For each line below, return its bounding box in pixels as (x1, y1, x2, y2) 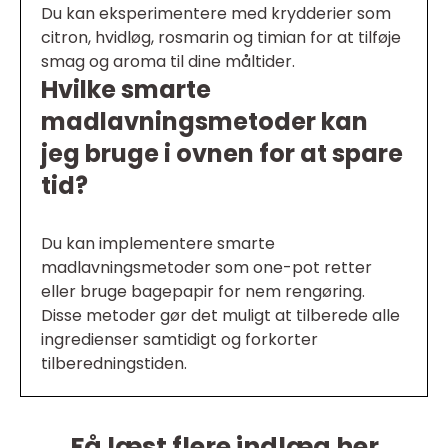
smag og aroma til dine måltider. (41, 50, 295, 74)
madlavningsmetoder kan (41, 105, 368, 139)
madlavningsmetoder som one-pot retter (41, 256, 372, 280)
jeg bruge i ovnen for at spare (41, 137, 403, 171)
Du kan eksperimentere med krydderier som (41, 2, 391, 26)
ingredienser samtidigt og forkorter (41, 328, 318, 352)
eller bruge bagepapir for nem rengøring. (41, 280, 365, 304)
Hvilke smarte (41, 73, 211, 107)
